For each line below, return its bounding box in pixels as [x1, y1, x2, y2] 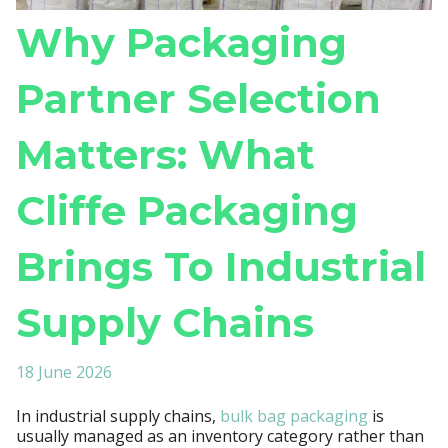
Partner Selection [16, 74, 381, 124]
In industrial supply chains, [16, 404, 220, 427]
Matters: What [16, 130, 315, 180]
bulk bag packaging [220, 404, 368, 427]
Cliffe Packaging [16, 186, 358, 236]
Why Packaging [16, 18, 347, 68]
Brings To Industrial [16, 242, 426, 292]
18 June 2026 [16, 361, 112, 384]
